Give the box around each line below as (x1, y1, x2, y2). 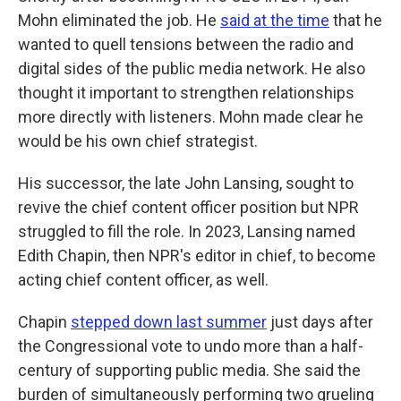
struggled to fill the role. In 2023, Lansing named (18, 222, 355, 241)
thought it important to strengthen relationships (18, 83, 354, 102)
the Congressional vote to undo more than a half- (18, 337, 363, 355)
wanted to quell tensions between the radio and (18, 35, 354, 54)
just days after (267, 312, 373, 331)
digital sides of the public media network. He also (18, 59, 365, 78)
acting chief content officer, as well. (18, 270, 269, 289)
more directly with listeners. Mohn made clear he (18, 107, 363, 126)
